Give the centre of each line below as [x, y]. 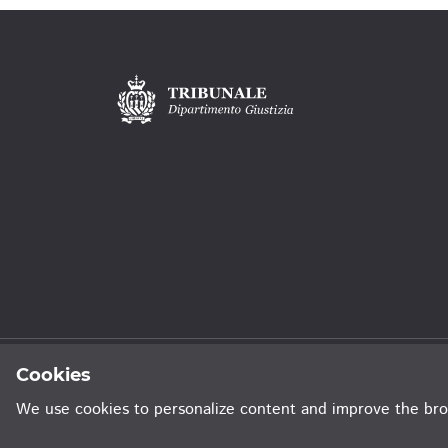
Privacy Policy [160, 371]
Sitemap [249, 371]
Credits [316, 371]
